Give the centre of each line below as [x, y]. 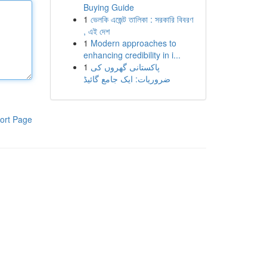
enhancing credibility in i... [132, 55]
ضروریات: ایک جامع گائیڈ [127, 79]
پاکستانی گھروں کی [125, 67]
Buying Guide [108, 7]
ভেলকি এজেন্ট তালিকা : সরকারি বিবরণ [142, 19]
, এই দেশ [96, 31]
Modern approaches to [133, 43]
